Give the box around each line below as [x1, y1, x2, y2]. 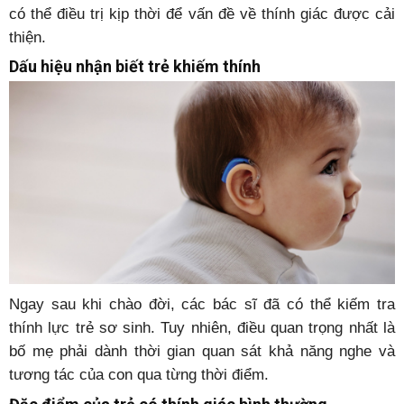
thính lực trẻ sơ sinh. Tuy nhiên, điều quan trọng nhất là [9, 318, 395, 336]
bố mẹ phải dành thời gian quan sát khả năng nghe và [9, 342, 395, 360]
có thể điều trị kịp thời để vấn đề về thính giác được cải [9, 5, 395, 23]
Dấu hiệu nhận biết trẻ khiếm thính [9, 57, 261, 76]
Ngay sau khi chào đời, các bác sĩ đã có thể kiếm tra [9, 295, 395, 313]
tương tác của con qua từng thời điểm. [9, 365, 269, 383]
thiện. [9, 29, 46, 46]
